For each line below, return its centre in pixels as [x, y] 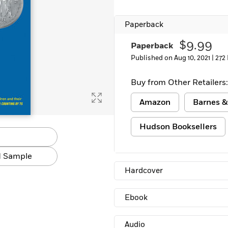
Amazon [155, 102]
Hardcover [144, 171]
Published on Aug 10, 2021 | [173, 58]
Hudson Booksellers [178, 127]
